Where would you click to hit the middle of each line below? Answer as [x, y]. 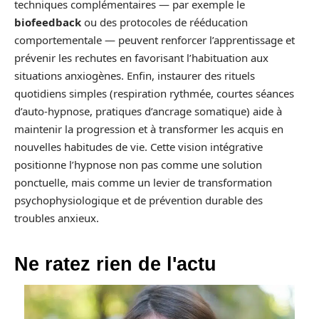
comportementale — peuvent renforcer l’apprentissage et [155, 40]
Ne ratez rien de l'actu [115, 264]
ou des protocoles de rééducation [164, 22]
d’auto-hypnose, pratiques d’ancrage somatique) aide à [148, 111]
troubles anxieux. [57, 218]
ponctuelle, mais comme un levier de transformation [143, 182]
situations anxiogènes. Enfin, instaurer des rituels [135, 75]
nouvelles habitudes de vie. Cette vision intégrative [138, 146]
